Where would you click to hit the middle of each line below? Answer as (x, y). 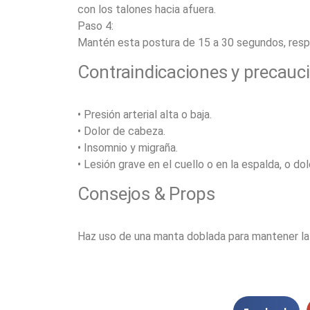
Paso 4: (95, 26)
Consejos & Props (146, 194)
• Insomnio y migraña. (128, 148)
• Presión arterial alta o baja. (145, 115)
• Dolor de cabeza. (121, 131)
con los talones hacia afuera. (147, 9)
